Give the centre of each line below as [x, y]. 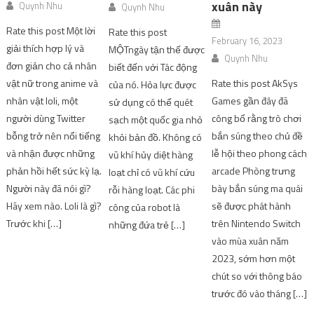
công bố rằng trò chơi [256, 118]
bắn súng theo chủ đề [257, 136]
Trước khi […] [34, 223]
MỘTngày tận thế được [157, 50]
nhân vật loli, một [42, 100]
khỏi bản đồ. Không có [156, 137]
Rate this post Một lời [51, 30]
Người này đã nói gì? [49, 188]
